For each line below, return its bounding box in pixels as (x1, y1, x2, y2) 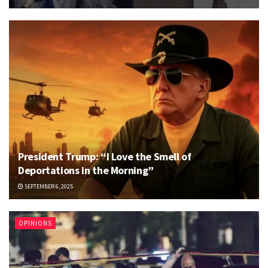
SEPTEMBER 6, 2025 (23, 182, 73, 190)
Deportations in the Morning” (18, 163, 154, 177)
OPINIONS (19, 218, 52, 227)
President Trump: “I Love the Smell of (18, 149, 191, 163)
